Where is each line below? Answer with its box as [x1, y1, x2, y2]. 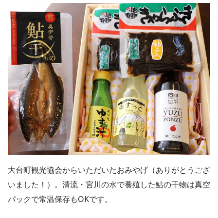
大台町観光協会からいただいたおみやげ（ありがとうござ [8, 164, 210, 176]
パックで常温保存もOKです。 [8, 194, 112, 205]
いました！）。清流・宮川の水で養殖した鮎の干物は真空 [8, 179, 210, 190]
